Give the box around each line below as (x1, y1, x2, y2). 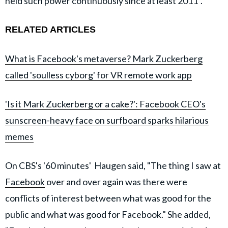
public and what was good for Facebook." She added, (5, 208, 211, 220)
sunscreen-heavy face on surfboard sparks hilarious (5, 114, 209, 126)
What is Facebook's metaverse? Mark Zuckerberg (5, 52, 203, 64)
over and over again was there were (45, 176, 187, 187)
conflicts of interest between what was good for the (5, 192, 211, 204)
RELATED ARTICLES (5, 24, 96, 35)
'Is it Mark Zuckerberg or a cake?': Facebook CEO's (5, 98, 206, 109)
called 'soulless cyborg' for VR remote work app (5, 69, 192, 80)
